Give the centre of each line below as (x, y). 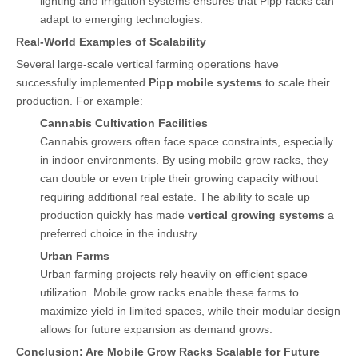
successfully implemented (82, 82)
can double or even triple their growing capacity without (179, 178)
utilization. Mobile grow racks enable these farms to (169, 292)
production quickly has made (114, 215)
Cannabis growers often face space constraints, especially (187, 141)
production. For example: (80, 100)
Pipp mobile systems (205, 82)
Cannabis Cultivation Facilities (124, 123)
